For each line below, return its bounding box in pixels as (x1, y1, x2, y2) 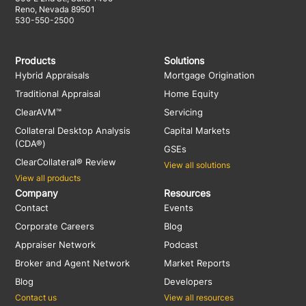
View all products (15, 173, 81, 183)
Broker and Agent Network (15, 258, 130, 268)
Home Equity (164, 88, 219, 99)
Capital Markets (164, 125, 231, 136)
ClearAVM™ (15, 107, 62, 117)
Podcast (164, 239, 199, 250)
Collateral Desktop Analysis (15, 125, 131, 136)
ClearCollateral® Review (15, 156, 117, 167)
